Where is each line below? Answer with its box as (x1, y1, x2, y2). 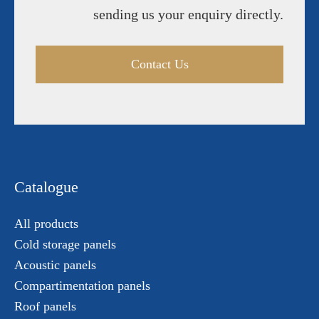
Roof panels (14, 299, 76, 313)
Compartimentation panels (14, 278, 150, 293)
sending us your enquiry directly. (93, 6, 283, 22)
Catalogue (14, 178, 78, 196)
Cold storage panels (14, 237, 116, 251)
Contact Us (130, 57, 189, 71)
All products (14, 216, 78, 231)
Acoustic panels (14, 258, 96, 272)
